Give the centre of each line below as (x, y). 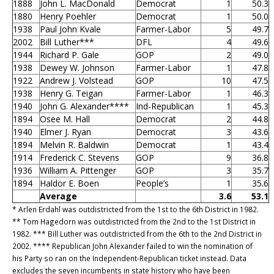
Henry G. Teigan (71, 93)
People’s (152, 183)
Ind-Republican (165, 106)
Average (58, 196)
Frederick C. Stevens (80, 157)
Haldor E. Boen (69, 183)
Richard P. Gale (69, 54)
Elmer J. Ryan (65, 131)
